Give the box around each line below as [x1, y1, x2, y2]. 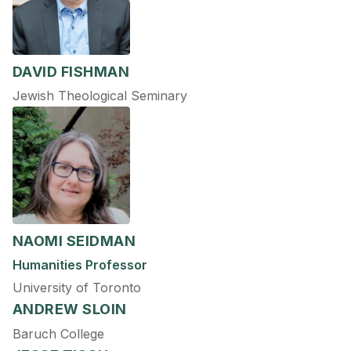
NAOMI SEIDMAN [13, 232, 136, 249]
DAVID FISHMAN [13, 63, 130, 80]
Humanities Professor [13, 256, 147, 273]
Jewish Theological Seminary [13, 87, 187, 103]
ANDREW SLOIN [13, 301, 127, 318]
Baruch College [13, 325, 104, 342]
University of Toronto [13, 280, 141, 296]
